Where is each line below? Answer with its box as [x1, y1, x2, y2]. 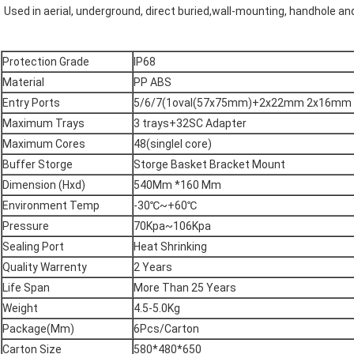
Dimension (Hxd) [2, 179, 85, 192]
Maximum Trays [2, 117, 85, 130]
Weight [2, 302, 38, 315]
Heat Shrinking [134, 240, 207, 254]
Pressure [2, 220, 49, 233]
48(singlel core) [134, 137, 212, 151]
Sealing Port [2, 240, 64, 254]
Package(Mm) [2, 322, 74, 336]
